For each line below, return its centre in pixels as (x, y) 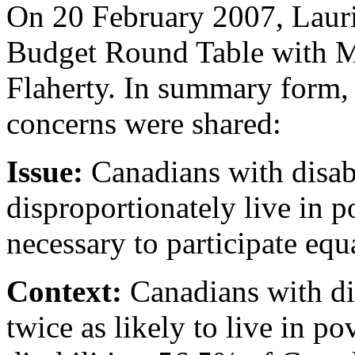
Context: (64, 291)
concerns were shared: (144, 123)
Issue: (45, 172)
